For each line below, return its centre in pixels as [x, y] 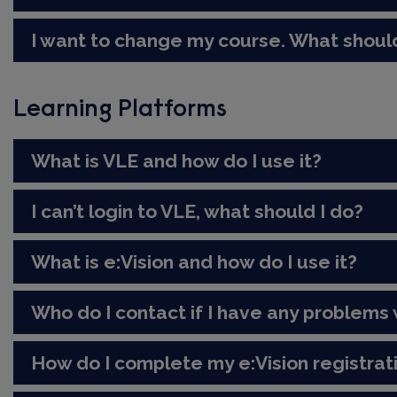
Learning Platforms [121, 109]
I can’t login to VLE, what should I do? [198, 212]
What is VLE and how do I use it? [177, 161]
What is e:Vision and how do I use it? [195, 262]
